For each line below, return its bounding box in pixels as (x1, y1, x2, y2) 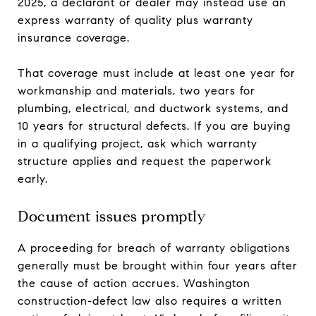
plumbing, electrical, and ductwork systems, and (18, 101, 288, 115)
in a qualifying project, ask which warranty (18, 136, 257, 150)
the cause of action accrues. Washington (18, 276, 250, 290)
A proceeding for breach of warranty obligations (18, 241, 291, 255)
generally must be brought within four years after (18, 258, 298, 272)
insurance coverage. (18, 30, 130, 44)
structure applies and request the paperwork (18, 154, 272, 168)
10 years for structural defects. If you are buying (18, 119, 291, 133)
